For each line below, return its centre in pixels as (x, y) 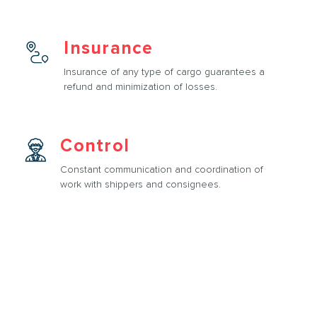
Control (95, 146)
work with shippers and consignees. (141, 184)
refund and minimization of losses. (141, 87)
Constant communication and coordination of (162, 169)
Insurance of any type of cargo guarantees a (165, 72)
